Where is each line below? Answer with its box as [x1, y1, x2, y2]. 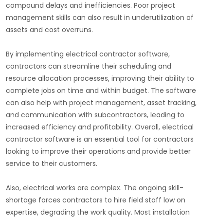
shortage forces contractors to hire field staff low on [6, 195, 185, 205]
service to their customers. [6, 159, 97, 169]
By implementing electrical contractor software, [6, 49, 170, 59]
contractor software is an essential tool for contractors [6, 134, 194, 145]
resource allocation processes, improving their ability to [6, 73, 194, 84]
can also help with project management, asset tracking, [6, 98, 197, 108]
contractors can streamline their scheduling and [6, 61, 171, 72]
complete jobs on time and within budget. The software [6, 86, 196, 96]
